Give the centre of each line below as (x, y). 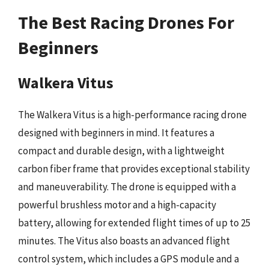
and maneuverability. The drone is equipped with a (127, 186)
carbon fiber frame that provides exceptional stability (134, 168)
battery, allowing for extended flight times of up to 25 (134, 222)
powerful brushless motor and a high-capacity (117, 204)
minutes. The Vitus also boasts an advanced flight (124, 240)
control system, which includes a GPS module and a (128, 258)
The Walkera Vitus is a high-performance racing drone (132, 114)
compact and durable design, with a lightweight (121, 150)
